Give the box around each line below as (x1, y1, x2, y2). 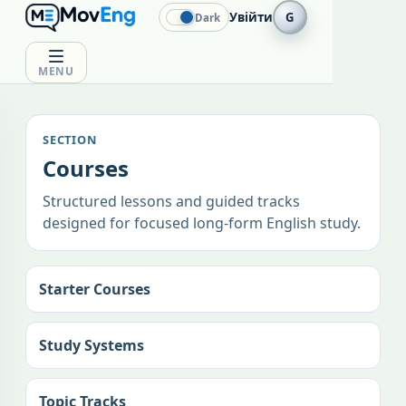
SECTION (43, 131, 97, 148)
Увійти (228, 9, 273, 25)
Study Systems (39, 335, 144, 355)
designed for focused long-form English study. (43, 213, 361, 233)
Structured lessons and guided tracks (43, 191, 300, 211)
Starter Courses (39, 279, 150, 299)
